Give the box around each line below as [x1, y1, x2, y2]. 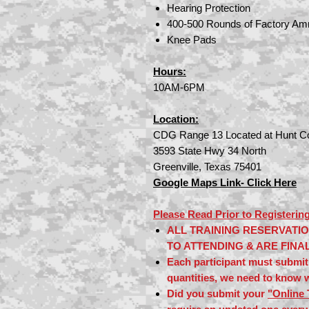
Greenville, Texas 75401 [153, 161, 261, 172]
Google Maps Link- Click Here [153, 177, 297, 188]
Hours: [153, 66, 186, 77]
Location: [153, 113, 199, 125]
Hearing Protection [167, 2, 250, 14]
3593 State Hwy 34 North [153, 145, 266, 157]
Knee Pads [167, 34, 217, 46]
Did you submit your [167, 288, 268, 299]
